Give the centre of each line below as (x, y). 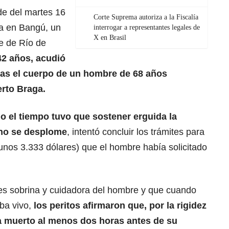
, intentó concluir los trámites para (136, 132)
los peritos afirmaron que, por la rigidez (120, 205)
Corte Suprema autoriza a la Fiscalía (146, 17)
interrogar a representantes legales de (147, 27)
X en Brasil (110, 37)
